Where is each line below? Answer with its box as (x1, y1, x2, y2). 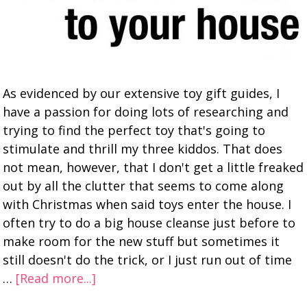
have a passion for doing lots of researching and (3, 103, 289, 120)
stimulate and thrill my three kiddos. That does (3, 140, 283, 157)
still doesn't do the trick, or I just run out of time (3, 251, 293, 268)
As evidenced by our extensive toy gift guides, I (3, 85, 280, 101)
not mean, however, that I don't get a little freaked (3, 159, 304, 175)
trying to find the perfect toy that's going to (3, 122, 266, 138)
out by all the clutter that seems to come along (3, 177, 284, 194)
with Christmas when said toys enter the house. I (3, 196, 292, 212)
